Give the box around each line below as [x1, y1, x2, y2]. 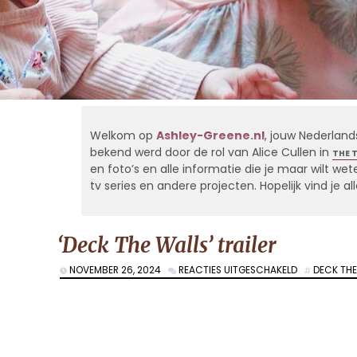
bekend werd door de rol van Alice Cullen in [89, 144, 332, 161]
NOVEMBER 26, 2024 [67, 264, 168, 277]
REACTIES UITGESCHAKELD [178, 264, 297, 277]
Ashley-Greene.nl [155, 127, 265, 144]
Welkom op [89, 127, 156, 144]
